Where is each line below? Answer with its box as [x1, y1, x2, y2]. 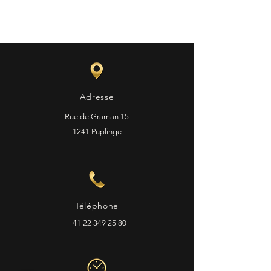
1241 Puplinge [72, 127, 122, 136]
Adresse [79, 91, 114, 102]
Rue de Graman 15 [65, 112, 129, 121]
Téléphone [74, 200, 119, 211]
